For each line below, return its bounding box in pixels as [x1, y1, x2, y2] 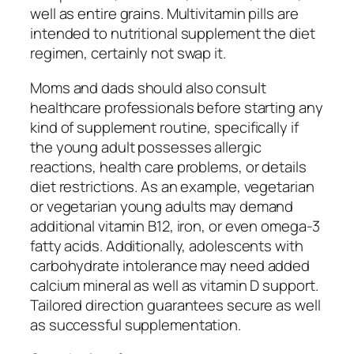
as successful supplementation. [30, 314, 241, 335]
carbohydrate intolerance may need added [30, 254, 311, 276]
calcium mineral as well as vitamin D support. [30, 274, 318, 296]
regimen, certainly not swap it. [30, 43, 226, 64]
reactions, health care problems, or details [30, 156, 307, 177]
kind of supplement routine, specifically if [30, 116, 299, 137]
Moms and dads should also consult [30, 77, 266, 98]
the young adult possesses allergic [30, 136, 262, 157]
